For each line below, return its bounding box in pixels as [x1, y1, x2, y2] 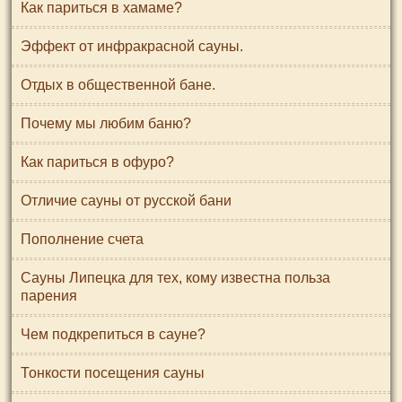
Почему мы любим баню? [21, 116, 191, 131]
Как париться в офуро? [21, 154, 174, 170]
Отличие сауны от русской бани [21, 193, 232, 208]
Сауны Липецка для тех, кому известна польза [21, 270, 330, 285]
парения [21, 288, 77, 303]
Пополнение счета [21, 232, 144, 247]
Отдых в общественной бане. [21, 77, 215, 92]
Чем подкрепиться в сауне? [21, 327, 205, 342]
